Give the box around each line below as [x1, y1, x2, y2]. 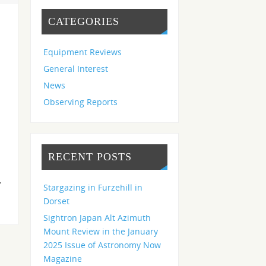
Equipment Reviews [43, 46, 122, 58]
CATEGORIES [47, 15, 119, 27]
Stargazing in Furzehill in [43, 181, 143, 193]
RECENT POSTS [47, 150, 132, 163]
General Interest [43, 62, 109, 74]
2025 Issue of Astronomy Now [43, 239, 161, 251]
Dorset [43, 195, 70, 207]
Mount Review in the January [43, 225, 159, 237]
